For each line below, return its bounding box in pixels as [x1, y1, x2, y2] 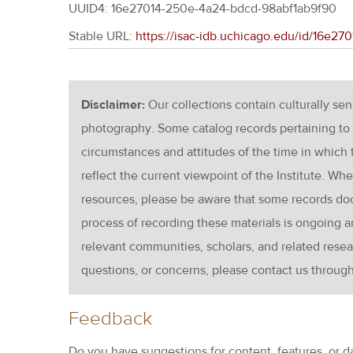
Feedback [69, 307, 152, 331]
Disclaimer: [81, 97, 148, 113]
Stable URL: [69, 28, 136, 44]
